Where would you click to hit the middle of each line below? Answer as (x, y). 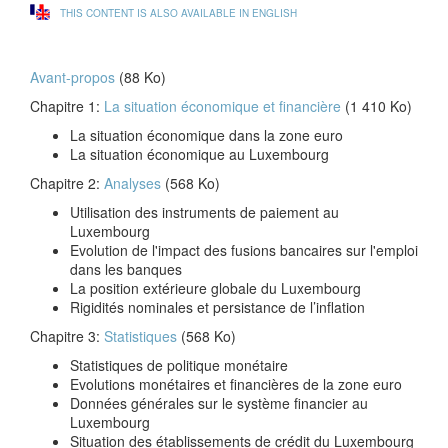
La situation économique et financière (222, 106)
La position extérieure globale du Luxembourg (215, 288)
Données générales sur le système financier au (219, 403)
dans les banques (126, 269)
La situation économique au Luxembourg (199, 154)
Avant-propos (72, 77)
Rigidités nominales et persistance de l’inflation (217, 307)
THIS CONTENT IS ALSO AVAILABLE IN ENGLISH (178, 13)
